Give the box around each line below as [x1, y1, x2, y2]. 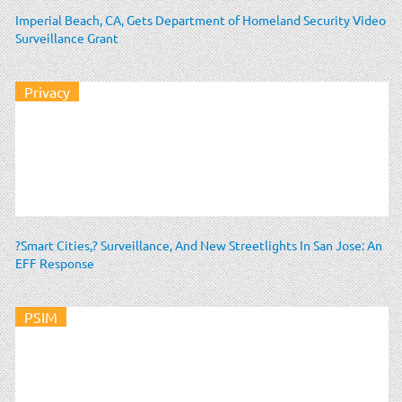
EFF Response [15, 254, 94, 271]
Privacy [24, 82, 70, 100]
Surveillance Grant [15, 29, 118, 46]
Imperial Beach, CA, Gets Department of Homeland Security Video [15, 11, 386, 28]
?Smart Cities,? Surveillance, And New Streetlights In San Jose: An [15, 236, 382, 253]
